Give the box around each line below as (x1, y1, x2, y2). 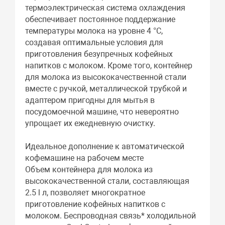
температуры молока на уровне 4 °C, (25, 26, 163, 36)
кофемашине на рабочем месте (25, 153, 144, 163)
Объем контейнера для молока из (25, 165, 153, 175)
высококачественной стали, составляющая (25, 176, 190, 186)
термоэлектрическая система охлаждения (25, 3, 186, 13)
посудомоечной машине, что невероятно (25, 107, 179, 117)
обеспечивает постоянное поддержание (25, 15, 176, 25)
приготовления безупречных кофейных (25, 49, 173, 59)
